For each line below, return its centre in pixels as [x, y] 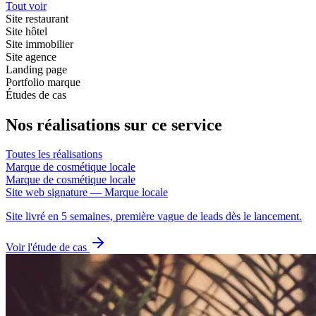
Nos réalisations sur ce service [114, 124]
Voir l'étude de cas [48, 248]
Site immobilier [39, 44]
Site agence [31, 56]
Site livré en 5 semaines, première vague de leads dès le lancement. [154, 217]
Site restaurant [37, 18]
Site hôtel [26, 31]
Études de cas [36, 95]
